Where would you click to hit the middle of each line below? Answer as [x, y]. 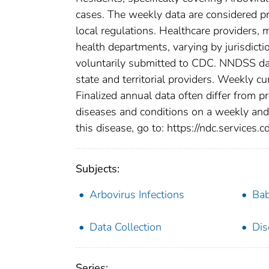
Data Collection [125, 227]
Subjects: [98, 168]
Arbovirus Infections [137, 194]
